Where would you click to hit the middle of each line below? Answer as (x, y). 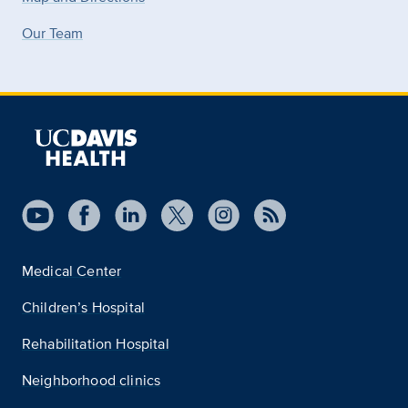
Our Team (52, 33)
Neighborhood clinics (92, 380)
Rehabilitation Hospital (96, 344)
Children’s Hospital (84, 307)
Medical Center (72, 271)
